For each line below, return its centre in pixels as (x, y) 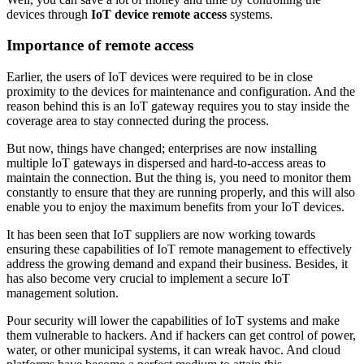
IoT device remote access (160, 14)
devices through (49, 14)
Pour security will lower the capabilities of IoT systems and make (173, 321)
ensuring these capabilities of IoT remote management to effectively (179, 249)
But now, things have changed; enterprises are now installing (162, 149)
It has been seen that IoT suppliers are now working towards (161, 235)
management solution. (63, 293)
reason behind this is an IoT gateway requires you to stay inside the (178, 106)
